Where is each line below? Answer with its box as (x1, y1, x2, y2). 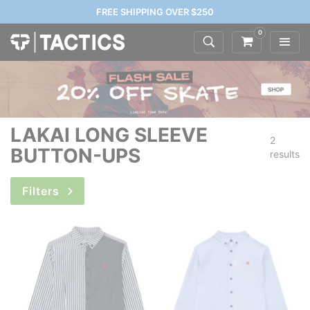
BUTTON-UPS (10, 144, 140, 168)
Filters (22, 184, 63, 199)
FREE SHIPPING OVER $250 (96, 6, 214, 17)
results (270, 147, 300, 160)
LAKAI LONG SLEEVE (10, 123, 208, 147)
